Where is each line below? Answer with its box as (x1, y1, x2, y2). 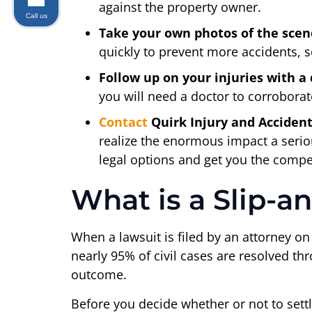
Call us (25, 11, 47, 19)
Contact (99, 114, 148, 131)
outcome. (71, 266, 127, 283)
